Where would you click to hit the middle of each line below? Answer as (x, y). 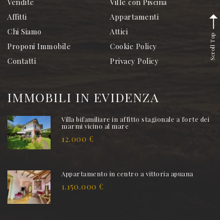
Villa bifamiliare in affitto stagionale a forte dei (136, 119)
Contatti (22, 61)
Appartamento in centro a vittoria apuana (127, 173)
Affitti (17, 16)
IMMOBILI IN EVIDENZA (83, 97)
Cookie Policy (134, 46)
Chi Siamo (25, 31)
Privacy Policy (135, 61)
